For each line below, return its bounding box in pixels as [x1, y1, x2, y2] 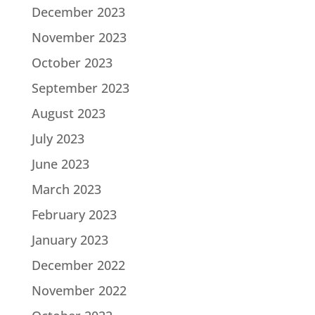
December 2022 [31, 257, 125, 274]
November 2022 [31, 282, 127, 300]
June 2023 [31, 155, 89, 173]
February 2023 [31, 206, 117, 224]
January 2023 [31, 231, 108, 249]
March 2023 [31, 181, 101, 198]
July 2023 [31, 130, 84, 148]
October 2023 [31, 54, 112, 72]
